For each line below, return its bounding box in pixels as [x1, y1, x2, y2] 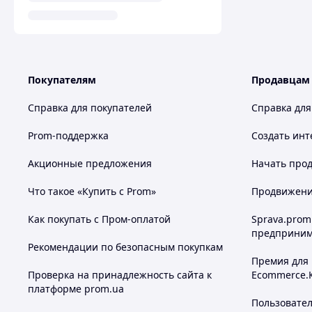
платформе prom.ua [28, 282, 124, 295]
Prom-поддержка [28, 129, 109, 142]
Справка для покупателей [28, 101, 152, 114]
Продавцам [251, 73, 310, 86]
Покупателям [28, 73, 96, 86]
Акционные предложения [28, 157, 152, 170]
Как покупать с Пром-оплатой [28, 212, 171, 226]
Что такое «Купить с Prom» [28, 185, 156, 198]
